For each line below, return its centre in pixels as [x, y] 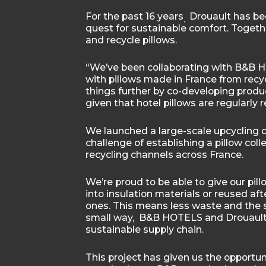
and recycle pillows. [131, 40]
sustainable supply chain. [144, 230]
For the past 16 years [134, 16]
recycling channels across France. [164, 154]
